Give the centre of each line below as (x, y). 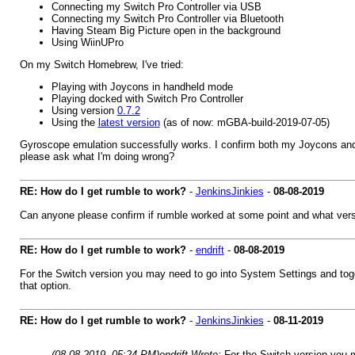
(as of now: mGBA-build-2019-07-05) (244, 122)
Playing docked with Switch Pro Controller (147, 99)
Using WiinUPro (87, 42)
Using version (84, 111)
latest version (129, 122)
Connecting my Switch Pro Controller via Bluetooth (167, 19)
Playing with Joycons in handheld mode (142, 87)
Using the (74, 122)
